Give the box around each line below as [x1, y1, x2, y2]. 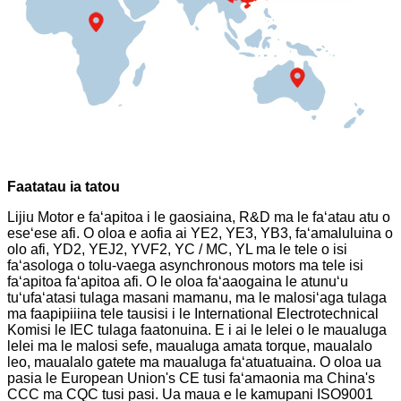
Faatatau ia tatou [7, 178, 120, 194]
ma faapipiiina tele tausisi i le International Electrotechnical [7, 305, 379, 321]
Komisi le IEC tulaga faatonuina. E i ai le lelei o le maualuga [7, 321, 387, 337]
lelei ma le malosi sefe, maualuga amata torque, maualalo [7, 337, 372, 354]
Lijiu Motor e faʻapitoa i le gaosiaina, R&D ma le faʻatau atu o [7, 209, 390, 225]
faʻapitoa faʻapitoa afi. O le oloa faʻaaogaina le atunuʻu [7, 273, 348, 289]
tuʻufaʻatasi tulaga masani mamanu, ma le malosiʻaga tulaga [7, 289, 387, 305]
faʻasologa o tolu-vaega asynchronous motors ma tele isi [7, 257, 363, 273]
